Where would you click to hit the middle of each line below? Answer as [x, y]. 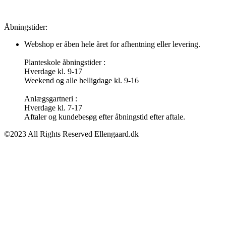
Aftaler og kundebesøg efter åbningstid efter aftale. [105, 117]
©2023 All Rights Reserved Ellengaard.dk [71, 134]
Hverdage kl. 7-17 [53, 108]
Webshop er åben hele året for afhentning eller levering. [112, 44]
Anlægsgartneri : [51, 99]
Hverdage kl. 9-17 [53, 72]
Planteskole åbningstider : [65, 63]
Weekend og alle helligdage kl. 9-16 [81, 81]
